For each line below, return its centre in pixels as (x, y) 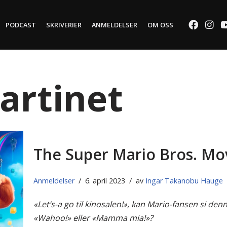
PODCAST (21, 25)
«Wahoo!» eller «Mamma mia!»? (93, 218)
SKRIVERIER (64, 25)
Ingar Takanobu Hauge (184, 180)
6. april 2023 (105, 180)
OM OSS (160, 25)
